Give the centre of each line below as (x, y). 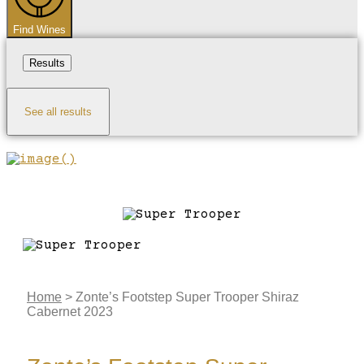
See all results (58, 111)
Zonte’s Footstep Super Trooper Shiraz (187, 297)
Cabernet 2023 (70, 311)
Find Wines (39, 29)
